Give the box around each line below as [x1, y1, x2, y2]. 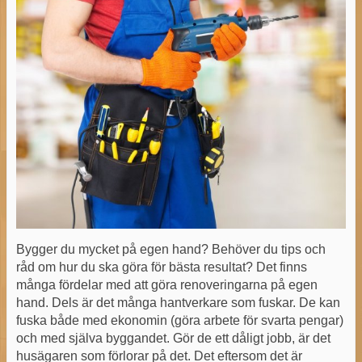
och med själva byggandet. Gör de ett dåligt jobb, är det [15, 330, 330, 345]
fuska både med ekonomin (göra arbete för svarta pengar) [15, 313, 343, 327]
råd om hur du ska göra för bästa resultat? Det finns [15, 259, 307, 274]
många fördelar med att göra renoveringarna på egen [15, 277, 318, 292]
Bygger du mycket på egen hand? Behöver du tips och [15, 242, 326, 256]
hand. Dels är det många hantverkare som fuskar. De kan [15, 295, 340, 309]
